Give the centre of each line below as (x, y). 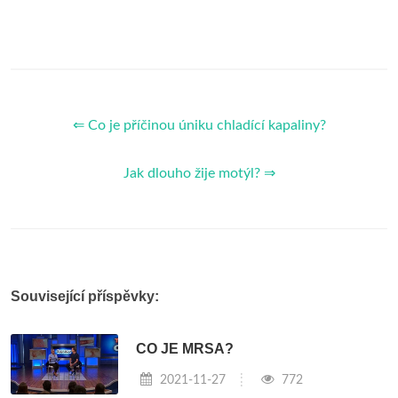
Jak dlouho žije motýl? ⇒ (199, 173)
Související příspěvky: (85, 296)
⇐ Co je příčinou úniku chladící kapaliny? (199, 125)
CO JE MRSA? (185, 349)
